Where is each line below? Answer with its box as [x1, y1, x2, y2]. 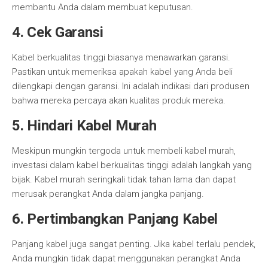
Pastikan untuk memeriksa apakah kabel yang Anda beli [12, 66, 233, 77]
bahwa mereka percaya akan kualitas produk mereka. [12, 95, 226, 106]
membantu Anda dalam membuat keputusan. [12, 2, 193, 13]
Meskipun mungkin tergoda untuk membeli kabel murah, [12, 145, 236, 156]
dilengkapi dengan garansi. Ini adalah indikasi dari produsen [12, 81, 249, 92]
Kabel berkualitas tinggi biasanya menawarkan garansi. [12, 52, 230, 63]
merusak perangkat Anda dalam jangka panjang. [12, 188, 204, 199]
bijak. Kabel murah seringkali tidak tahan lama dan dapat [12, 174, 236, 185]
